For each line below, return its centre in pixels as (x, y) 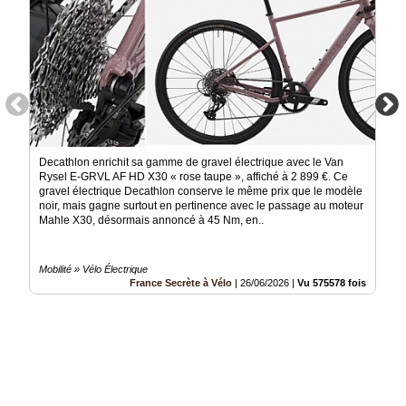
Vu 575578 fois (332, 283)
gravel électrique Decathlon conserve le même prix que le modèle (201, 192)
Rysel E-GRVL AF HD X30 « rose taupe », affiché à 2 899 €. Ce (193, 177)
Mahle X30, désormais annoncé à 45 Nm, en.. (151, 221)
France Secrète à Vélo (181, 283)
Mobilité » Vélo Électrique (93, 270)
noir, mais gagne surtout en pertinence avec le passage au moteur (201, 206)
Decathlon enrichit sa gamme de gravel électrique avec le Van (191, 163)
